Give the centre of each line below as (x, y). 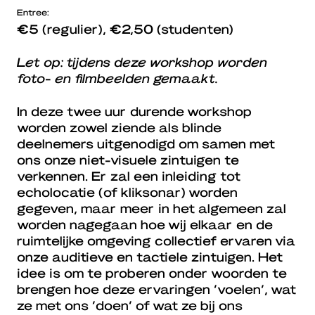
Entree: (33, 12)
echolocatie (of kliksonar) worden (127, 192)
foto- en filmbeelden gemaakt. (117, 78)
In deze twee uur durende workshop (134, 111)
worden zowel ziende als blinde (119, 127)
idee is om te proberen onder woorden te (152, 273)
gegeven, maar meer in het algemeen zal (152, 208)
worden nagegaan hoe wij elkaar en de (145, 224)
